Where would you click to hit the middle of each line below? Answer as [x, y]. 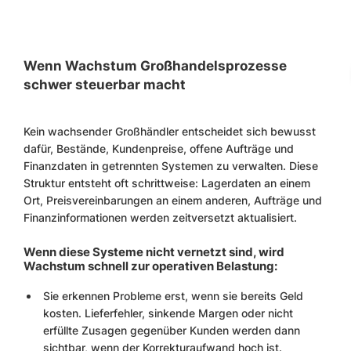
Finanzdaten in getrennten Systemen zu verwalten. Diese [171, 166]
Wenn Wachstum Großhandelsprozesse [155, 66]
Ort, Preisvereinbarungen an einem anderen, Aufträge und [173, 200]
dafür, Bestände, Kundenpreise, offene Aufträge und [159, 148]
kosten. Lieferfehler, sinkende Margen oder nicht [168, 313]
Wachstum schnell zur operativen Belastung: [150, 266]
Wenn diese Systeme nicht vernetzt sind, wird [154, 252]
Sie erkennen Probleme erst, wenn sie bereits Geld [173, 296]
